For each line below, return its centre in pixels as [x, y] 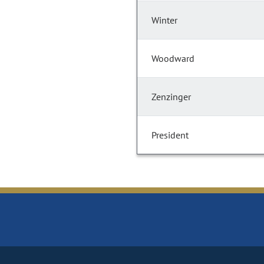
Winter [164, 20]
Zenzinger [171, 97]
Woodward [173, 59]
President [170, 135]
